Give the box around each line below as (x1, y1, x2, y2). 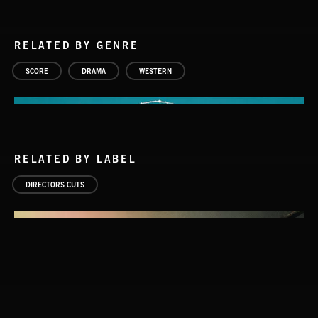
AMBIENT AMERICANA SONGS (14, 281, 154, 292)
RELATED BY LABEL (14, 153, 137, 165)
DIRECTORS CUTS (26, 180, 84, 189)
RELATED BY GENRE (14, 39, 139, 51)
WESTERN (139, 67, 172, 75)
